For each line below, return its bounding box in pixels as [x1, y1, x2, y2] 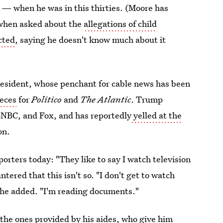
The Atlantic [78, 94, 131, 105]
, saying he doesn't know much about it [15, 34, 166, 45]
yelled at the [131, 110, 182, 121]
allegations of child [84, 18, 157, 29]
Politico [29, 94, 62, 105]
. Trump [131, 94, 163, 105]
